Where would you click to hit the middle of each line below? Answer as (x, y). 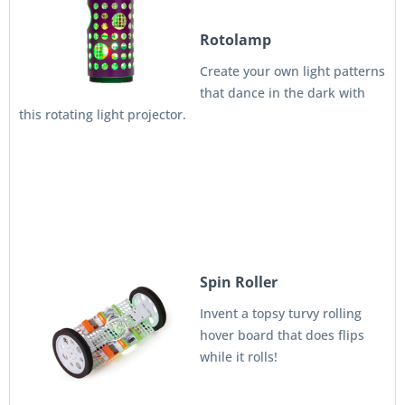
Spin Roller (239, 282)
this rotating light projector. (103, 114)
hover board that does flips (282, 335)
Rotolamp (235, 40)
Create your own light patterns (292, 71)
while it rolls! (239, 357)
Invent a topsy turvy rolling (281, 313)
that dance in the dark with (283, 93)
